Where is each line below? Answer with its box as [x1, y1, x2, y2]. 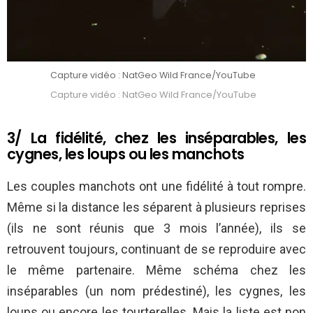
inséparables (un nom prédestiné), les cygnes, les [7, 283, 306, 298]
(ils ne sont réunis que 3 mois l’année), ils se [7, 220, 306, 235]
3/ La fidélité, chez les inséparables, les [7, 127, 306, 148]
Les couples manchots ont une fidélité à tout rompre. [7, 178, 306, 194]
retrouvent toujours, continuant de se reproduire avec [7, 241, 306, 256]
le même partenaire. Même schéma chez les [7, 262, 306, 277]
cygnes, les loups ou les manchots [7, 143, 245, 164]
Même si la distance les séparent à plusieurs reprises [7, 199, 306, 214]
